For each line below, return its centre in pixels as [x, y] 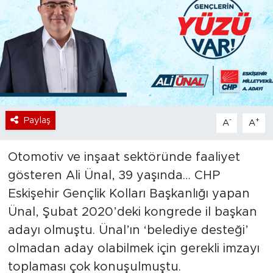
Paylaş [37, 120]
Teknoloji [58, 53]
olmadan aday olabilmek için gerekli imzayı [133, 248]
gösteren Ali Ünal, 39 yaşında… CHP [114, 175]
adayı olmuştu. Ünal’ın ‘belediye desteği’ [128, 230]
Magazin [55, 84]
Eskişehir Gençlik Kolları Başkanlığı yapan [129, 193]
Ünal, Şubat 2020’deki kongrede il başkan [132, 212]
